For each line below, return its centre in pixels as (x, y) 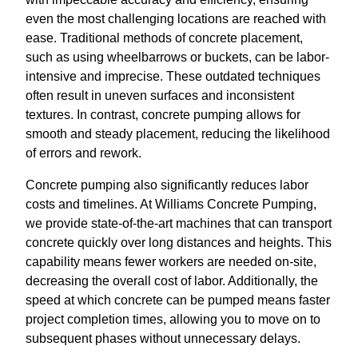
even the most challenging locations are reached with (176, 19)
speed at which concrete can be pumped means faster (178, 300)
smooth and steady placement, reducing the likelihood (178, 134)
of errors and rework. (84, 153)
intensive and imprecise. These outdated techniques (173, 76)
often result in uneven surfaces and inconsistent (160, 95)
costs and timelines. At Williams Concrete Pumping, (171, 204)
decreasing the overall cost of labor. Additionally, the (172, 281)
